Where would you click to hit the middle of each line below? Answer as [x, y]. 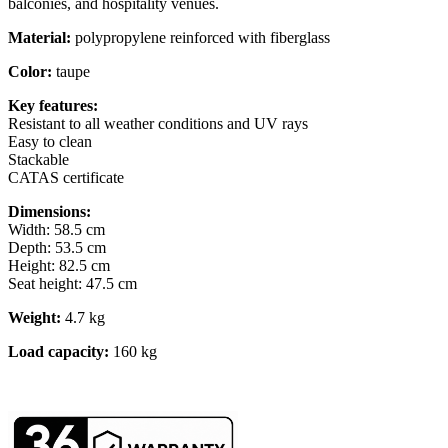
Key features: [53, 105]
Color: [30, 71]
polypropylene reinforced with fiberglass [200, 37]
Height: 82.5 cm [59, 265]
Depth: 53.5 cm [57, 247]
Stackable [38, 159]
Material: [39, 37]
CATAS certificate [66, 177]
